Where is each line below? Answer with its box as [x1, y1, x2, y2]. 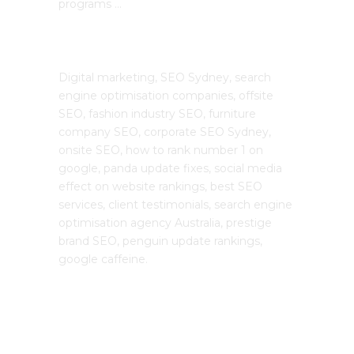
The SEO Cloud [58, 34, 161, 50]
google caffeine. [58, 252, 148, 267]
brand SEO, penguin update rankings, [58, 234, 262, 249]
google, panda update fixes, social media [58, 161, 282, 176]
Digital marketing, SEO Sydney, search [58, 70, 271, 85]
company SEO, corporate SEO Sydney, [58, 125, 271, 140]
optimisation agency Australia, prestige [58, 216, 272, 231]
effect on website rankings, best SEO [58, 179, 262, 194]
